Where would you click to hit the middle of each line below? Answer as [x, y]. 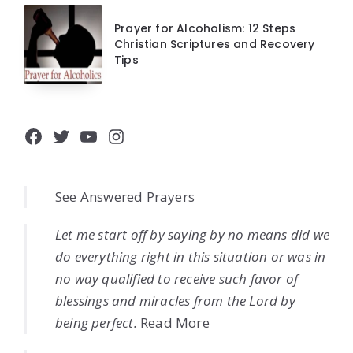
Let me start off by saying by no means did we [193, 235]
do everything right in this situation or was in [191, 257]
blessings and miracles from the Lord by [175, 301]
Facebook [66, 136]
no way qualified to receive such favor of [177, 279]
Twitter [84, 136]
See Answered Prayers [125, 197]
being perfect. [96, 323]
